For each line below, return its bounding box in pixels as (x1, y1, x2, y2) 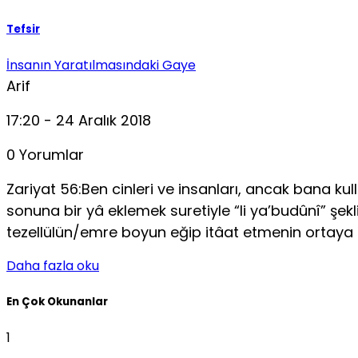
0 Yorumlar (6, 145, 84, 165)
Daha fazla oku (6, 257, 99, 276)
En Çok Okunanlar (6, 293, 108, 309)
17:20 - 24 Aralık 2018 (6, 110, 151, 131)
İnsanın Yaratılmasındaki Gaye (6, 56, 196, 75)
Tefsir (6, 22, 40, 38)
